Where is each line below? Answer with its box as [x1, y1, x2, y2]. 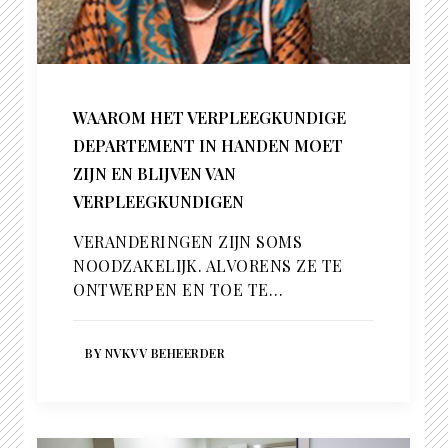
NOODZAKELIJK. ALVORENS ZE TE [73, 255, 343, 277]
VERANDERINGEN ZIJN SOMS [73, 231, 303, 253]
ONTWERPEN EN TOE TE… [73, 279, 284, 301]
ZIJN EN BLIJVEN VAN [73, 163, 237, 185]
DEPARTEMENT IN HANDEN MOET [73, 135, 344, 157]
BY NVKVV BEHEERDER [85, 345, 226, 362]
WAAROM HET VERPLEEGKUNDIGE [73, 107, 347, 129]
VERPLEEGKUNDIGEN [73, 191, 245, 213]
